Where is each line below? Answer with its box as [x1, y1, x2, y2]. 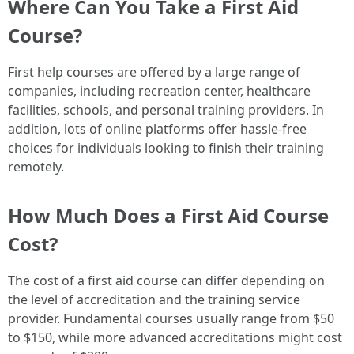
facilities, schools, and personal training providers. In [8, 100, 324, 119]
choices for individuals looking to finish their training [8, 138, 324, 156]
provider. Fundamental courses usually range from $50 [8, 309, 334, 327]
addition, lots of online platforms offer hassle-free [8, 119, 307, 137]
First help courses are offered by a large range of [8, 62, 300, 81]
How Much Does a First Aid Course [8, 201, 329, 228]
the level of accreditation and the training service [8, 290, 300, 308]
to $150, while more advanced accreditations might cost [8, 328, 342, 346]
